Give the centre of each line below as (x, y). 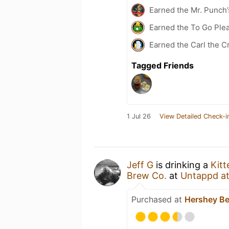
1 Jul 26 (139, 116)
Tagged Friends (163, 65)
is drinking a (182, 165)
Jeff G (140, 165)
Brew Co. (147, 176)
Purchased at (158, 199)
